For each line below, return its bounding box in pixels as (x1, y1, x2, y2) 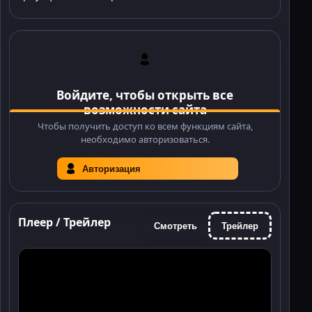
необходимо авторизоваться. (80, 133, 210, 146)
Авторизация (82, 163, 141, 174)
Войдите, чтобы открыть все (56, 87, 233, 104)
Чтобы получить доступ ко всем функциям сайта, (37, 120, 253, 133)
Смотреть (154, 220, 197, 231)
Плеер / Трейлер (18, 214, 111, 231)
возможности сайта (83, 102, 207, 118)
